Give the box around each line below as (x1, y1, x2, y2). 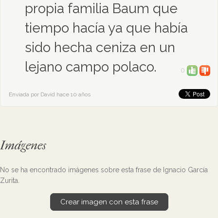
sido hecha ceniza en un (25, 39, 175, 55)
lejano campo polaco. (25, 59, 157, 75)
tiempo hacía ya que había (25, 20, 188, 36)
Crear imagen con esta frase (60, 198, 158, 206)
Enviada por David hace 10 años (9, 91, 91, 98)
